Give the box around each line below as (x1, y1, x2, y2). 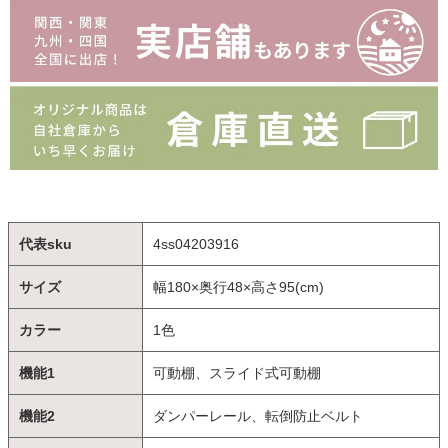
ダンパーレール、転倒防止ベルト (153, 408, 363, 425)
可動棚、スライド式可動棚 (153, 365, 321, 382)
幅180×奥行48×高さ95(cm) (153, 279, 324, 296)
